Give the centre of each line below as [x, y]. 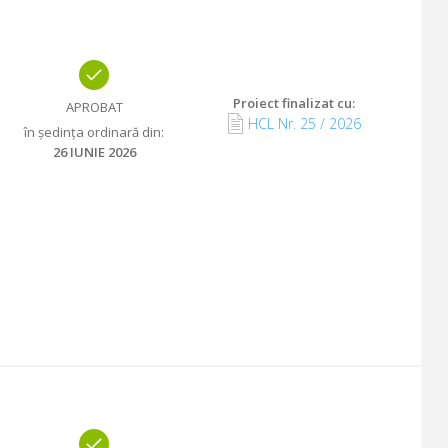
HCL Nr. [271, 123]
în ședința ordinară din [92, 131]
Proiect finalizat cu [292, 102]
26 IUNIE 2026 [94, 151]
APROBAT [94, 106]
